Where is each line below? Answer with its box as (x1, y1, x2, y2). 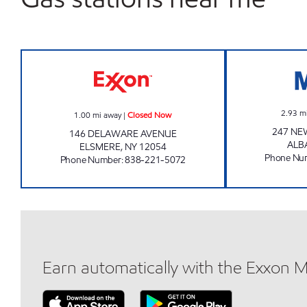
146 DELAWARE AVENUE (69, 127, 177, 140)
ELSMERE (79, 140, 121, 153)
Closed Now (127, 109, 172, 121)
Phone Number (60, 153, 121, 167)
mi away (93, 109, 122, 121)
